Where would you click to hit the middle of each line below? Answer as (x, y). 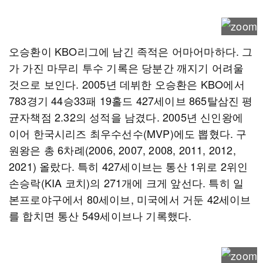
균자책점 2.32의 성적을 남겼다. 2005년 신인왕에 (126, 117)
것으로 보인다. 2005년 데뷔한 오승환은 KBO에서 (127, 84)
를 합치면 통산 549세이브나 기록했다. (100, 215)
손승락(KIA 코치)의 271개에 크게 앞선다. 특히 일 (127, 183)
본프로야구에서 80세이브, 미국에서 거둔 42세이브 (130, 199)
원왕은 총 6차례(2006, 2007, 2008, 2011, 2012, (122, 150)
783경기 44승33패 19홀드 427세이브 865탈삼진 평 (131, 100)
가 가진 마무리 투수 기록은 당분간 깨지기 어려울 (127, 68)
